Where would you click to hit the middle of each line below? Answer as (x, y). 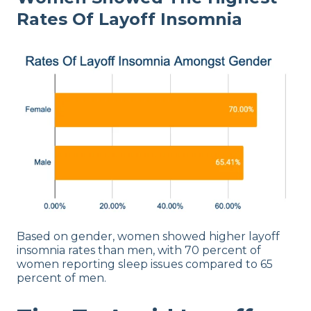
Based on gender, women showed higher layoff (148, 236)
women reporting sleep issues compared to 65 (145, 264)
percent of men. (61, 278)
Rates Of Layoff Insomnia (129, 19)
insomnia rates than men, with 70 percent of (139, 250)
